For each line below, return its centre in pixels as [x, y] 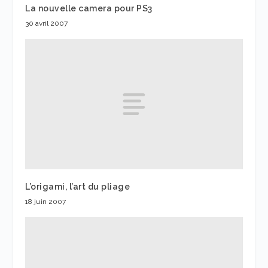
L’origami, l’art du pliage [78, 186]
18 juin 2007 [46, 201]
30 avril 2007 [47, 23]
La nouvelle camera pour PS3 [89, 8]
